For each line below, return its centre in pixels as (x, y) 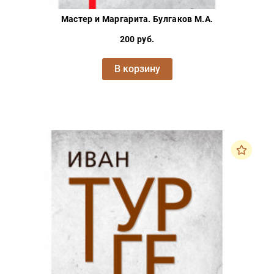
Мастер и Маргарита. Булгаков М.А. (137, 19)
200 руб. (137, 39)
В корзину (137, 69)
